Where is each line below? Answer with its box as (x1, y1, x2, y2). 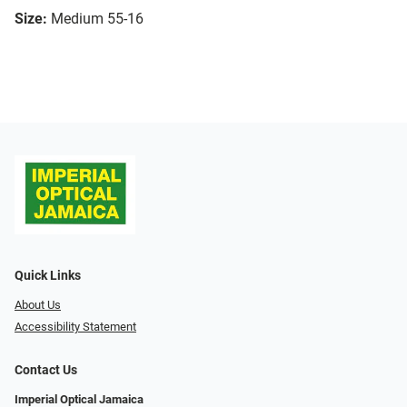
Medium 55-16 (51, 10, 144, 28)
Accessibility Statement (15, 320, 136, 334)
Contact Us (15, 362, 77, 379)
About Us (15, 297, 61, 312)
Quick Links (15, 267, 81, 283)
